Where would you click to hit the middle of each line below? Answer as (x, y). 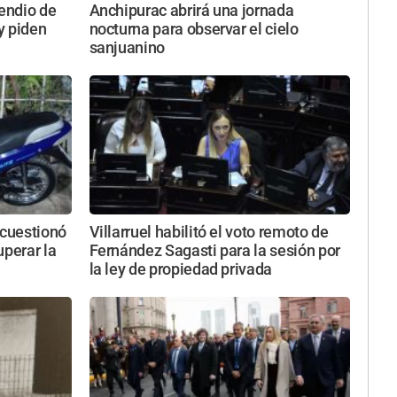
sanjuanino (127, 47)
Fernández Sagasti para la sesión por (214, 251)
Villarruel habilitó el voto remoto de (209, 233)
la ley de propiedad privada (180, 270)
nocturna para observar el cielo (194, 29)
